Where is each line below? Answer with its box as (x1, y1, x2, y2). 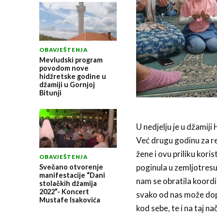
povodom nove (39, 63, 89, 72)
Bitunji (39, 88, 62, 97)
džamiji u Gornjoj (39, 80, 95, 89)
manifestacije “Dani (39, 170, 105, 179)
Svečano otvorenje (39, 162, 103, 171)
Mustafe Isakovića (39, 195, 100, 204)
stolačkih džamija (39, 179, 97, 187)
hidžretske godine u (39, 72, 106, 80)
